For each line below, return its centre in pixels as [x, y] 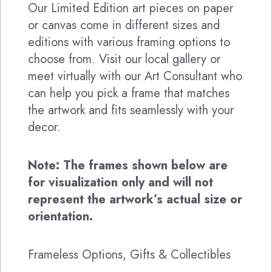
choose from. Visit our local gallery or [124, 59]
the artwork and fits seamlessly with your [131, 110]
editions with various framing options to [129, 42]
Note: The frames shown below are [128, 166]
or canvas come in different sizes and [124, 25]
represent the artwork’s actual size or [135, 200]
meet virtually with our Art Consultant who [135, 76]
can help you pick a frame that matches [129, 93]
